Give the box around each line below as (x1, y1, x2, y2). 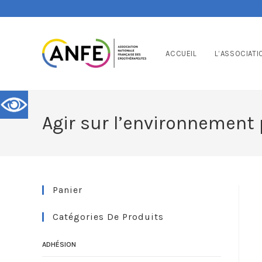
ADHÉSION (42, 240, 76, 249)
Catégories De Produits (53, 211, 164, 222)
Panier (53, 184, 82, 195)
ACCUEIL (166, 49, 197, 58)
